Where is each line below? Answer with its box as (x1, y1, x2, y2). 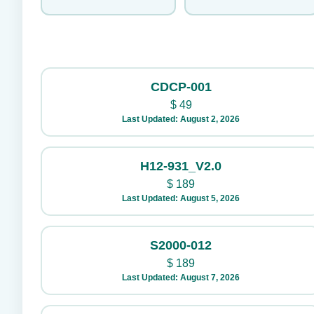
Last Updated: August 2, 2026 (122, 114, 240, 124)
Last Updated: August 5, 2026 (122, 193, 240, 203)
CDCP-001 (150, 80, 212, 94)
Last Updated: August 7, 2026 (122, 273, 240, 282)
